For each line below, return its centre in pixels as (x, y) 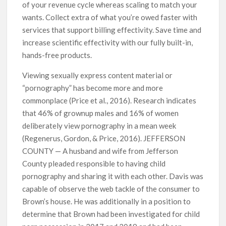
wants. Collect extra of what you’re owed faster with (110, 17)
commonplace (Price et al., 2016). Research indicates (109, 100)
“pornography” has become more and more (93, 88)
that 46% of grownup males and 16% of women (101, 113)
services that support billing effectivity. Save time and (112, 30)
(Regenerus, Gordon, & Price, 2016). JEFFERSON (104, 138)
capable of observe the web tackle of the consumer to (111, 188)
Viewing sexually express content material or (98, 75)
